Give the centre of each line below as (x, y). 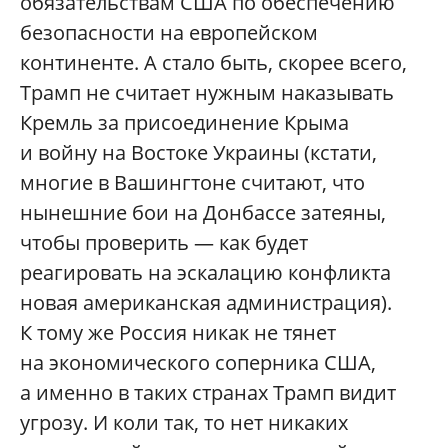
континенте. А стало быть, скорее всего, (213, 63)
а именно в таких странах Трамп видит (208, 393)
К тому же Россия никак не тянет (178, 333)
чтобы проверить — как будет (164, 243)
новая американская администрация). (206, 303)
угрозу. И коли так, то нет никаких (184, 423)
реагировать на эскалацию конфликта (205, 273)
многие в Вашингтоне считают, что (192, 183)
